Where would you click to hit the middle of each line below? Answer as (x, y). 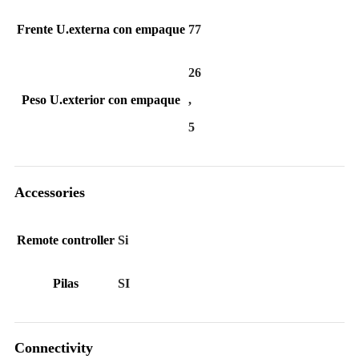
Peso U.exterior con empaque (101, 100)
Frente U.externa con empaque (101, 30)
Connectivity (54, 348)
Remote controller (66, 240)
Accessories (50, 192)
